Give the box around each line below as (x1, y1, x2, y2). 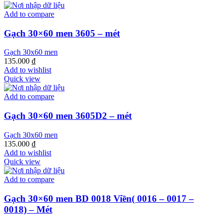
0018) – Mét (4, 204, 52, 215)
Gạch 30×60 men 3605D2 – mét (4, 110, 132, 121)
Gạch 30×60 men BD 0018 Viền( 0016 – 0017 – (4, 193, 194, 204)
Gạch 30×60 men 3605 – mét (4, 28, 120, 38)
